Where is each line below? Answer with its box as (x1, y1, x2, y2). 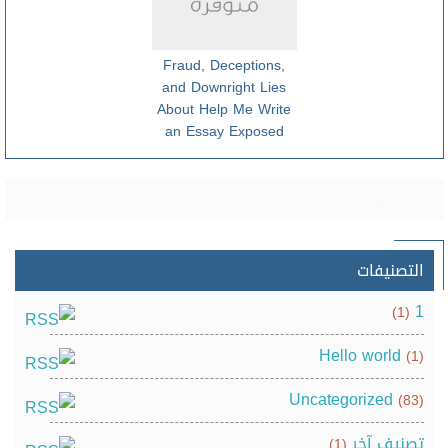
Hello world (318, 340, 401, 371)
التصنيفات (356, 255, 424, 286)
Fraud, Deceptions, (163, 52, 286, 79)
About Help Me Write (157, 96, 292, 123)
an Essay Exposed (164, 118, 284, 145)
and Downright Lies (162, 74, 287, 101)
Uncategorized (288, 384, 393, 415)
